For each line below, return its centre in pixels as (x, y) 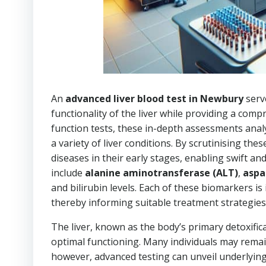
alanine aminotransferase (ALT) (161, 172)
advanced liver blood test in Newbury (154, 98)
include (68, 172)
